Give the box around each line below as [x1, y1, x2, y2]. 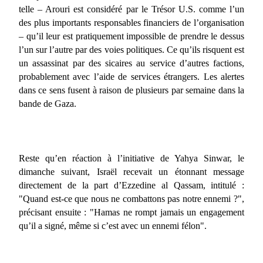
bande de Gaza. [19, 98, 79, 109]
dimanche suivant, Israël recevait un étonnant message [19, 166, 244, 177]
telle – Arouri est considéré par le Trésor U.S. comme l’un [19, 4, 244, 14]
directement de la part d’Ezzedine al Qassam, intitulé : [19, 180, 244, 190]
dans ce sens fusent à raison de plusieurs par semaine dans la [19, 85, 244, 95]
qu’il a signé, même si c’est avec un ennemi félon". [19, 220, 207, 231]
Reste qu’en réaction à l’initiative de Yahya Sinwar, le [19, 153, 244, 163]
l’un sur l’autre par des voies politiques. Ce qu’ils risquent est [19, 44, 244, 55]
